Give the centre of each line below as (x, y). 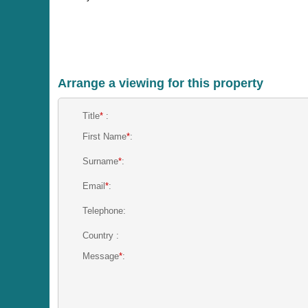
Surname (101, 162)
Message (101, 256)
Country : (101, 236)
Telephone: (104, 211)
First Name (105, 137)
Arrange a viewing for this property (161, 84)
